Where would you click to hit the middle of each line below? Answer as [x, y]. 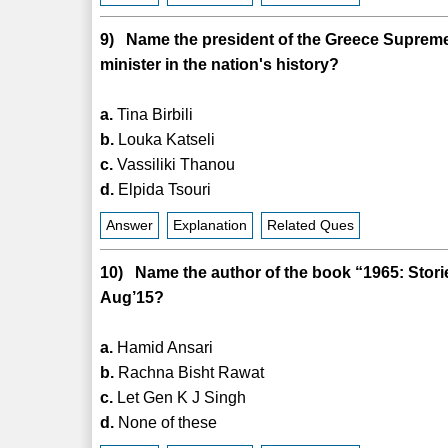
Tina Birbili [153, 114]
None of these [166, 422]
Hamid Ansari [163, 347]
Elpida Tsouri [163, 189]
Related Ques [311, 225]
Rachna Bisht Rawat [189, 372]
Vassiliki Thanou [174, 164]
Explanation [210, 225]
